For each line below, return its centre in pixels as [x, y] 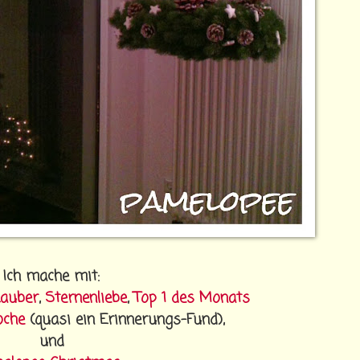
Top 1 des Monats [191, 299]
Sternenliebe [86, 299]
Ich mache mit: [51, 277]
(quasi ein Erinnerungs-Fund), [125, 320]
